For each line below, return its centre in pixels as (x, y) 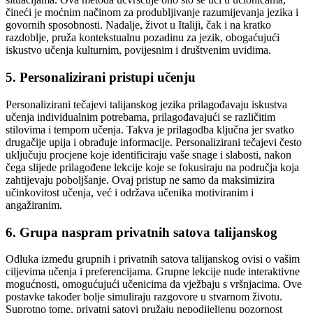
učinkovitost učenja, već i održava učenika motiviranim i (130, 192)
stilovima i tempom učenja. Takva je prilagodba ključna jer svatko (150, 129)
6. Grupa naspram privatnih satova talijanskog (141, 232)
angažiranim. (34, 205)
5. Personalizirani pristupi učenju (101, 78)
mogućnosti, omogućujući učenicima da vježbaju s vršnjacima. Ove (154, 284)
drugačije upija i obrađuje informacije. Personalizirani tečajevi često (154, 142)
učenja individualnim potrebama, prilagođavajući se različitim (140, 117)
